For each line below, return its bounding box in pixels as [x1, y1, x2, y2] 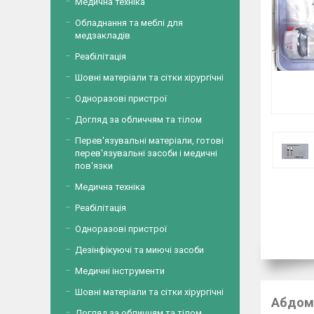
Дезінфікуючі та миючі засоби [75, 245, 204, 255]
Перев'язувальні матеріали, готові [75, 135, 224, 146]
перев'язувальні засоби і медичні [75, 148, 217, 158]
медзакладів [75, 30, 130, 41]
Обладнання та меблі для [75, 18, 183, 28]
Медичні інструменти [75, 266, 165, 276]
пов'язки [75, 161, 113, 171]
